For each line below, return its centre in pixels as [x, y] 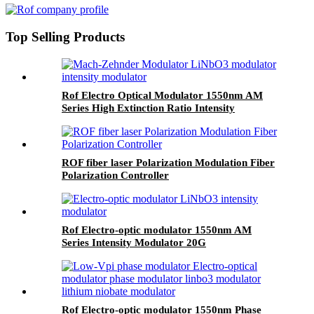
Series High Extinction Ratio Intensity [148, 108]
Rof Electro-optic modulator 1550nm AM [157, 230]
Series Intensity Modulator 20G [134, 242]
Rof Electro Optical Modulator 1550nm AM [162, 95]
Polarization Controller [115, 175]
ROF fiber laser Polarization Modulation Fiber [168, 162]
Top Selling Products [65, 37]
